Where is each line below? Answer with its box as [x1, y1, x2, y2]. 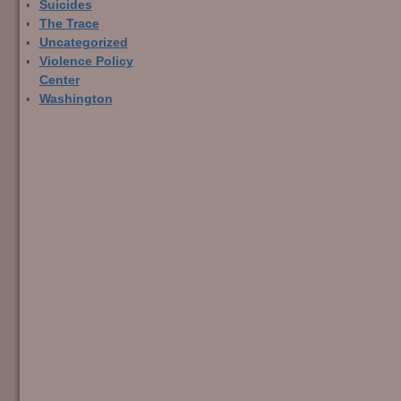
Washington [38, 91, 113, 106]
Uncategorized [38, 35, 128, 49]
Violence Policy [38, 54, 133, 68]
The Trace [38, 16, 99, 30]
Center [38, 73, 80, 87]
